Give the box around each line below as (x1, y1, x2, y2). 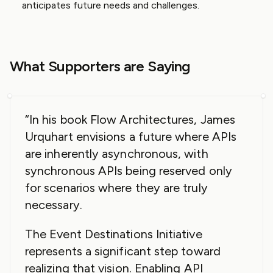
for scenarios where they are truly (25, 180, 208, 195)
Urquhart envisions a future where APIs (25, 129, 237, 144)
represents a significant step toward (25, 244, 221, 258)
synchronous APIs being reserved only (25, 163, 232, 178)
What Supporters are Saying (10, 57, 190, 75)
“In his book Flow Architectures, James (25, 112, 236, 127)
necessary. (25, 197, 82, 212)
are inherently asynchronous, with (25, 146, 208, 161)
